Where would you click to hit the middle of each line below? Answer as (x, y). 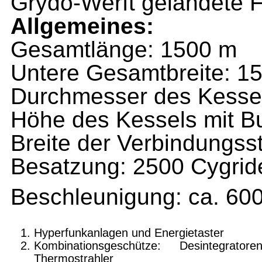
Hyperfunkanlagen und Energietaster (129, 233)
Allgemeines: (82, 26)
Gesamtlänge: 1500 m (124, 49)
